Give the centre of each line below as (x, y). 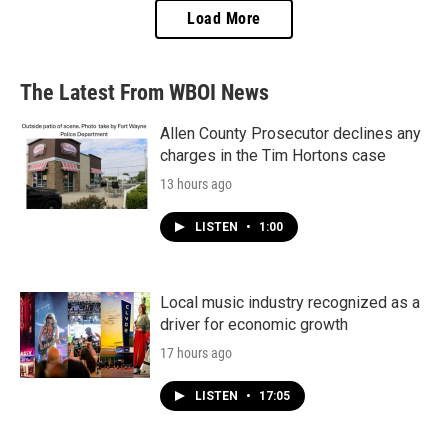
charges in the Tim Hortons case (273, 155)
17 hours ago (196, 352)
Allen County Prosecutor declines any (290, 133)
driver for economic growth (254, 324)
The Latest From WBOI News (144, 92)
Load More (224, 18)
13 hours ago (196, 183)
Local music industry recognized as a (290, 302)
